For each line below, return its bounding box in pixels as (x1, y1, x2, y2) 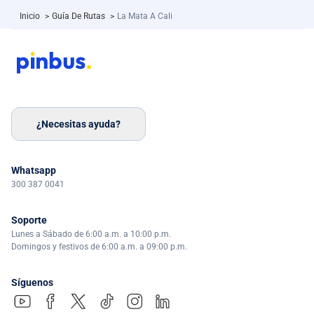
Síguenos (11, 277, 53, 289)
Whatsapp (11, 165, 56, 177)
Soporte (11, 214, 47, 226)
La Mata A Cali (117, 11, 172, 22)
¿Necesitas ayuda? (36, 118, 121, 130)
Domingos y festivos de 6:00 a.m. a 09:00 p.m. (11, 242, 187, 252)
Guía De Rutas (52, 11, 107, 22)
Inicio (20, 11, 42, 22)
